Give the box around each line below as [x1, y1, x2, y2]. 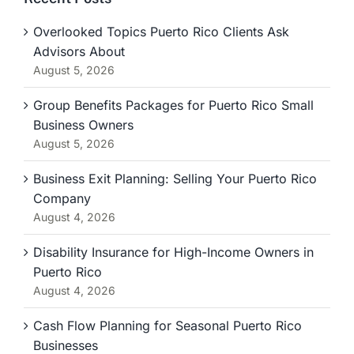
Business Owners [33, 116, 134, 133]
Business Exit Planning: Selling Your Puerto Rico [33, 170, 317, 186]
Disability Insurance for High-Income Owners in [33, 243, 314, 260]
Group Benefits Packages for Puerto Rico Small [33, 96, 314, 113]
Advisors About [33, 43, 125, 59]
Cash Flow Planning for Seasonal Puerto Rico [33, 317, 302, 333]
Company [33, 190, 91, 206]
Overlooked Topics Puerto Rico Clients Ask [33, 23, 289, 40]
